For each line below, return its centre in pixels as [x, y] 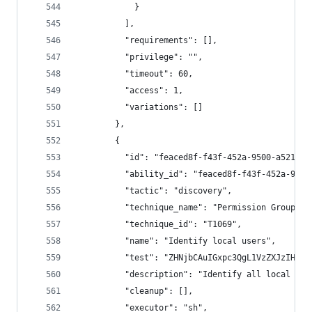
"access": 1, [130, 91]
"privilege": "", [139, 57]
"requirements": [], [147, 40]
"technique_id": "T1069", [159, 224]
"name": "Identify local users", [176, 241]
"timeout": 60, [134, 74]
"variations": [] [139, 107]
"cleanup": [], [134, 291]
